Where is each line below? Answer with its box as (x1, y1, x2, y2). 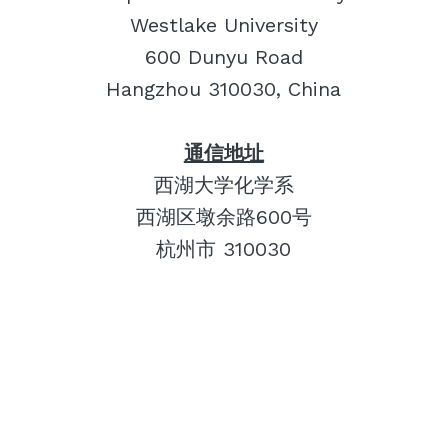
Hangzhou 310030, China (106, 76, 342, 101)
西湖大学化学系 (153, 172, 294, 197)
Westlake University (129, 12, 318, 37)
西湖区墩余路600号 (135, 204, 312, 229)
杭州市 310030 (156, 236, 292, 261)
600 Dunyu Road (144, 44, 303, 69)
